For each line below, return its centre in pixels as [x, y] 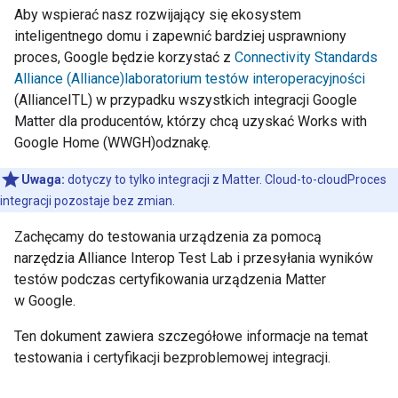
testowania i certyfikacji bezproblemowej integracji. [172, 358]
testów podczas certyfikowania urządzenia [150, 279]
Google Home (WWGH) [85, 143]
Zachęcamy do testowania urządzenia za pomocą [168, 237]
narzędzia [46, 258]
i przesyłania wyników [303, 258]
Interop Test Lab [182, 258]
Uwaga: [43, 179]
